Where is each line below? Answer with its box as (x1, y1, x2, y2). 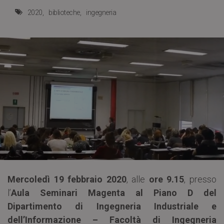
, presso (184, 173, 217, 184)
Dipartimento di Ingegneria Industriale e (7, 200, 216, 211)
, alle (126, 173, 149, 184)
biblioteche (48, 8, 80, 16)
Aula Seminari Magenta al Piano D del (11, 187, 216, 198)
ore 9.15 (148, 173, 184, 184)
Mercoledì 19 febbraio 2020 (7, 173, 126, 184)
